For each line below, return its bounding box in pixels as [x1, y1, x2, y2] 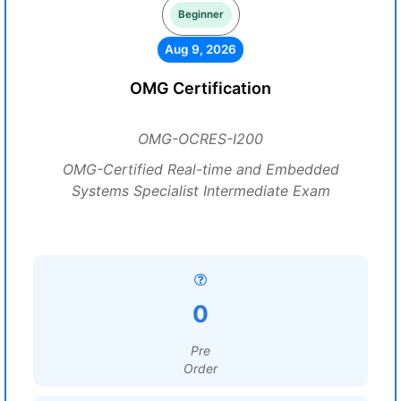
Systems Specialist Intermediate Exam [71, 182, 330, 200]
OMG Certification [130, 79, 271, 98]
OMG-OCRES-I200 [138, 130, 263, 148]
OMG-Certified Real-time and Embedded [62, 160, 339, 178]
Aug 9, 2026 [165, 42, 236, 56]
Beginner [177, 8, 224, 21]
